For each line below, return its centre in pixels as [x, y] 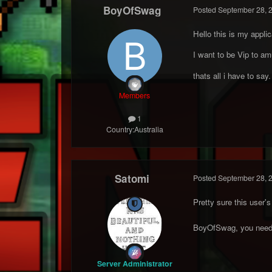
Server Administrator [134, 263]
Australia [148, 130]
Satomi [132, 178]
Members [135, 95]
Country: [120, 130]
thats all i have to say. [232, 75]
